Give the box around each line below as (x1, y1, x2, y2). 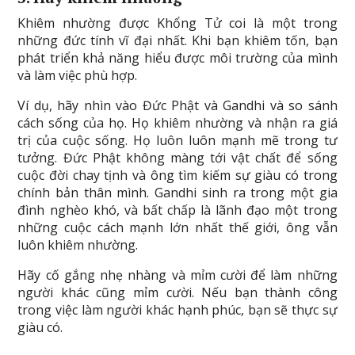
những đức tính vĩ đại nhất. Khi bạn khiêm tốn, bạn (17, 32, 338, 49)
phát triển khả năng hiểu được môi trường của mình (17, 49, 338, 67)
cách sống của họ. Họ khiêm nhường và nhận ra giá (17, 114, 338, 132)
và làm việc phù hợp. (17, 67, 138, 84)
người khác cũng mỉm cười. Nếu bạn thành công (17, 284, 338, 301)
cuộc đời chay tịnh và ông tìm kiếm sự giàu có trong (17, 166, 338, 184)
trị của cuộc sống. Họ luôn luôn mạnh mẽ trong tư (17, 132, 338, 149)
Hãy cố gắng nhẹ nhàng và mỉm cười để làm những (17, 266, 338, 284)
